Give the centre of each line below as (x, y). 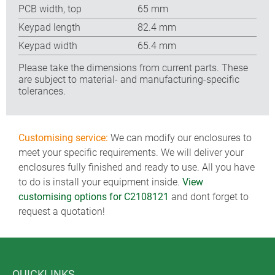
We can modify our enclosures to (180, 138)
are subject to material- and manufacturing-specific (129, 79)
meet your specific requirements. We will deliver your (131, 153)
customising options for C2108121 (94, 197)
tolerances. (42, 91)
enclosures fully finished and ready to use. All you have (137, 167)
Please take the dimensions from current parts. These (133, 68)
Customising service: (63, 138)
